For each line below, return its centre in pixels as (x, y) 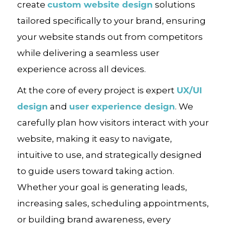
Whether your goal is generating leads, (102, 187)
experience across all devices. (81, 69)
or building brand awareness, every (94, 219)
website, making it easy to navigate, (94, 139)
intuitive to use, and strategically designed (109, 155)
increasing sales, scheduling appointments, (113, 203)
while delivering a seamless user (88, 53)
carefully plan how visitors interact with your (113, 123)
